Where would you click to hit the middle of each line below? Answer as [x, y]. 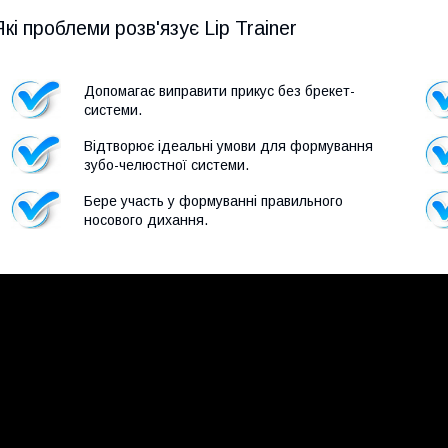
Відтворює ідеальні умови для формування [228, 145]
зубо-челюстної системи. [166, 164]
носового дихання [144, 219]
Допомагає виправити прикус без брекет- [219, 90]
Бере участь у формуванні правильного [213, 200]
